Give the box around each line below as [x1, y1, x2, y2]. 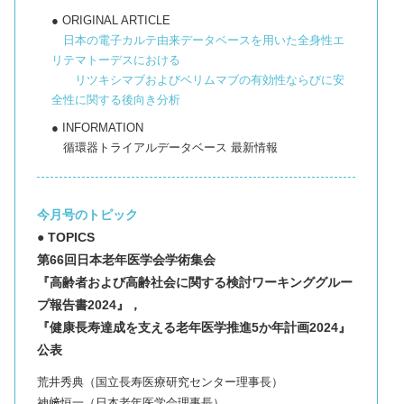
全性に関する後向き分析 [51, 92, 180, 106]
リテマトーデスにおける [51, 52, 180, 67]
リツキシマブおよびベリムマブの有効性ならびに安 [51, 72, 344, 87]
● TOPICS [37, 229, 95, 244]
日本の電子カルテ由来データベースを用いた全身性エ [63, 32, 344, 47]
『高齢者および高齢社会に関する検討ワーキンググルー [37, 274, 353, 289]
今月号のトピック [37, 207, 138, 222]
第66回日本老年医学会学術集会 [37, 252, 216, 267]
